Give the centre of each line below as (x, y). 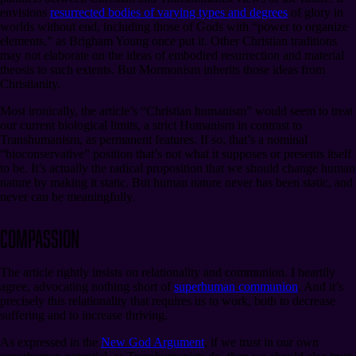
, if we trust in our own (261, 342)
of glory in (315, 12)
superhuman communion (236, 286)
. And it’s (321, 286)
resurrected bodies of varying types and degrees (169, 12)
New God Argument (153, 342)
